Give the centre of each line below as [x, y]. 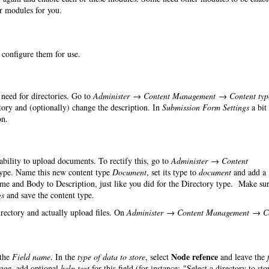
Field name [31, 257]
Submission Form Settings [207, 107]
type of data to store [111, 257]
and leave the [243, 257]
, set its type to [173, 172]
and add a [249, 172]
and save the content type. [49, 195]
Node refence [195, 257]
